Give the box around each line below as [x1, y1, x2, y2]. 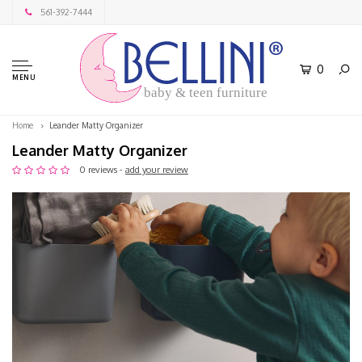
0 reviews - [79, 164, 125, 175]
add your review [125, 164, 188, 175]
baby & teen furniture [143, 85, 267, 101]
